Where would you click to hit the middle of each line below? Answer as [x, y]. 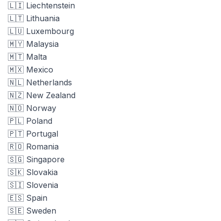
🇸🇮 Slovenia [33, 185]
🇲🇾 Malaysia [33, 44]
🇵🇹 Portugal [33, 134]
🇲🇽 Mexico [31, 70]
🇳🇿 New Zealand [42, 95]
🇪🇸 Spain [28, 198]
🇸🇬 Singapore [36, 159]
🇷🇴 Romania [33, 147]
